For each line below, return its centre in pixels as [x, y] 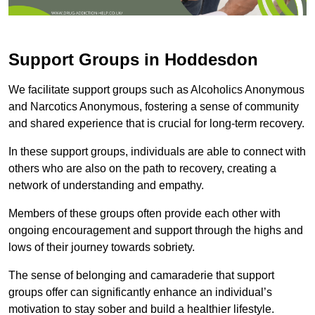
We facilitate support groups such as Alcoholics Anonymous [156, 90]
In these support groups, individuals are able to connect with [157, 152]
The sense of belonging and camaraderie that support [141, 276]
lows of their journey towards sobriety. [102, 247]
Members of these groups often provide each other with [144, 214]
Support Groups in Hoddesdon [133, 60]
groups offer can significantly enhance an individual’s [140, 292]
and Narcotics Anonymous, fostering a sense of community [154, 107]
